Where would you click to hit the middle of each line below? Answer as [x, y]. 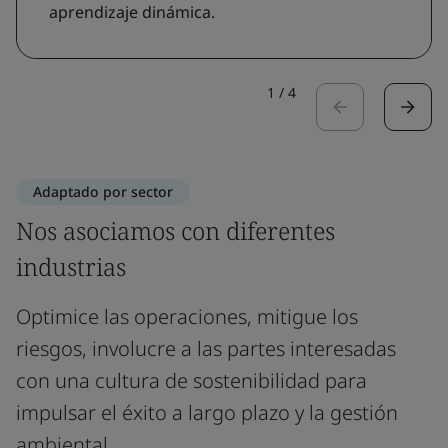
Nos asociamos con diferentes [175, 230]
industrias [71, 266]
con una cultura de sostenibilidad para [191, 380]
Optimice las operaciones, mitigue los [187, 316]
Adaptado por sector [103, 191]
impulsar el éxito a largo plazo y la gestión [207, 412]
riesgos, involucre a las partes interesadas [206, 348]
